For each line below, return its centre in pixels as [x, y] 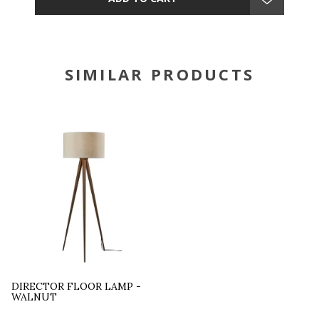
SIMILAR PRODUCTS [159, 74]
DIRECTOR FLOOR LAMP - [77, 287]
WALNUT [35, 297]
